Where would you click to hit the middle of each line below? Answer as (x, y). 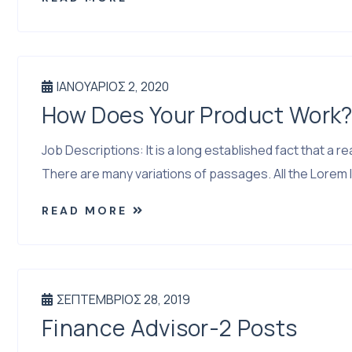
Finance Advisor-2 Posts (170, 328)
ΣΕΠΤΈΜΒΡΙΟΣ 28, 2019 (123, 300)
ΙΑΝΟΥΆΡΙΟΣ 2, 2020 (113, 86)
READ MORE (84, 211)
